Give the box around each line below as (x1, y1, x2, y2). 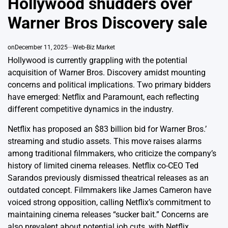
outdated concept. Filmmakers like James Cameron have (8, 185, 211, 195)
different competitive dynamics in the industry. (8, 104, 174, 114)
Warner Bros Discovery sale (8, 13, 207, 33)
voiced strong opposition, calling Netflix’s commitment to (8, 197, 211, 207)
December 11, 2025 (15, 44, 68, 51)
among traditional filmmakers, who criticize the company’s (8, 149, 216, 158)
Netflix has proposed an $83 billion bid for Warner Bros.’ (8, 124, 207, 134)
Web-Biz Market (73, 44, 115, 51)
